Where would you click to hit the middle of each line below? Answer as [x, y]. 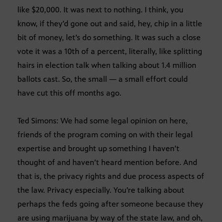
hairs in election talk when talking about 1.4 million [107, 65]
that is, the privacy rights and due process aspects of [111, 176]
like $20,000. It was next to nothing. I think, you [100, 9]
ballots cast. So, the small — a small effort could [103, 79]
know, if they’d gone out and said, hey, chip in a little [110, 23]
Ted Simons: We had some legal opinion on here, [103, 120]
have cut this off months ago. [69, 93]
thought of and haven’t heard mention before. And [107, 162]
